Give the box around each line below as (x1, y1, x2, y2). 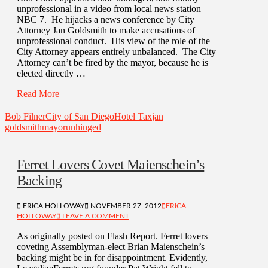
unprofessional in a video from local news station (17, 4, 201, 14)
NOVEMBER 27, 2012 (89, 202, 162, 209)
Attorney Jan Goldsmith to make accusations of (17, 25, 195, 36)
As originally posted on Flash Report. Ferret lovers (17, 230, 208, 241)
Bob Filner (5, 111, 45, 122)
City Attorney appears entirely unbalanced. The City (17, 47, 216, 57)
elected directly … (17, 68, 86, 79)
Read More (17, 89, 59, 99)
